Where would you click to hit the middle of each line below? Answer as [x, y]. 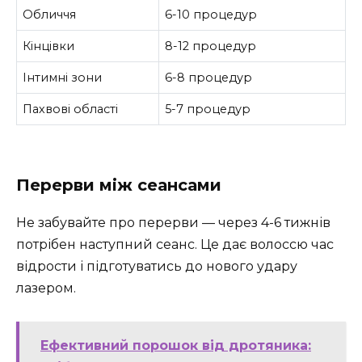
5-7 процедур [208, 109]
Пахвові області [71, 109]
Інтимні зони [63, 77]
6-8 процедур [209, 77]
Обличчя [50, 14]
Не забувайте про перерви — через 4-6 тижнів [173, 223]
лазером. [46, 288]
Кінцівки [49, 46]
